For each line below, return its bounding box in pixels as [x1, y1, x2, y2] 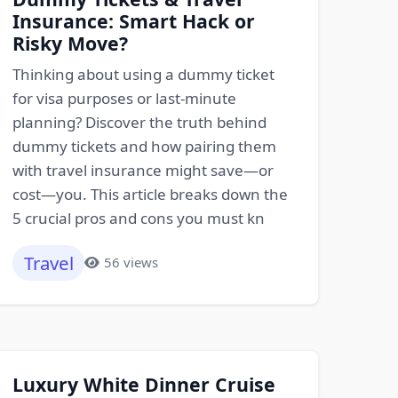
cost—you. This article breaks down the [12, 183, 288, 204]
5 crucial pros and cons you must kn [12, 207, 265, 228]
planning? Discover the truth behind [12, 111, 267, 132]
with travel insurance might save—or [12, 159, 274, 180]
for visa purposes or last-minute [12, 87, 236, 108]
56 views [103, 253, 158, 272]
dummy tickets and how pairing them [12, 135, 276, 156]
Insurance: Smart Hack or [12, 8, 255, 34]
